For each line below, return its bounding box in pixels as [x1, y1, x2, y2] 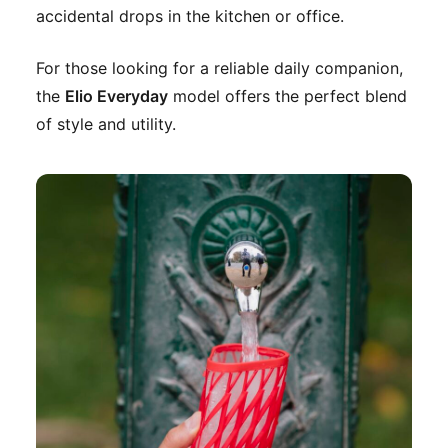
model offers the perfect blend [168, 86, 407, 107]
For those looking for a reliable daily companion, [36, 58, 403, 79]
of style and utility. [36, 114, 176, 135]
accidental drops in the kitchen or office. [36, 6, 344, 27]
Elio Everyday [65, 86, 168, 107]
